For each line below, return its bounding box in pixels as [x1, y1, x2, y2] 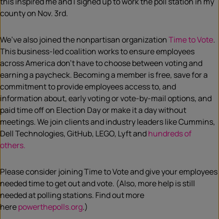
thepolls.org [40, 201, 83, 213]
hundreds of [148, 128, 192, 139]
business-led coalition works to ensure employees [17, 46, 195, 57]
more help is [138, 178, 182, 189]
